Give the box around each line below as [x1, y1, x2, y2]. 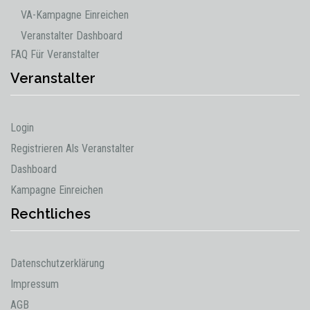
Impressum [10, 277, 59, 291]
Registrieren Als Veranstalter [10, 142, 134, 155]
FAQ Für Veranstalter [10, 48, 100, 61]
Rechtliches [10, 206, 91, 222]
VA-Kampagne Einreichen [21, 8, 129, 21]
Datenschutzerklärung [10, 257, 104, 270]
